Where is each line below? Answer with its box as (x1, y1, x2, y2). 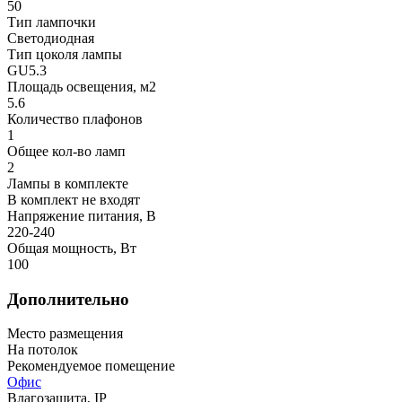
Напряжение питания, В (7, 208, 156, 224)
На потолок (7, 342, 78, 358)
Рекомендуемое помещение (7, 358, 175, 374)
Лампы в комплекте (7, 176, 128, 192)
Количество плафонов (7, 111, 143, 127)
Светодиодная (7, 31, 94, 47)
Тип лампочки (7, 14, 96, 31)
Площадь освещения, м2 (7, 79, 156, 95)
